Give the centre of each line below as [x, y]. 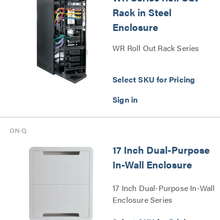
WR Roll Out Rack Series [156, 48]
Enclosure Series [143, 200]
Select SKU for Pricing [154, 79]
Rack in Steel [142, 12]
